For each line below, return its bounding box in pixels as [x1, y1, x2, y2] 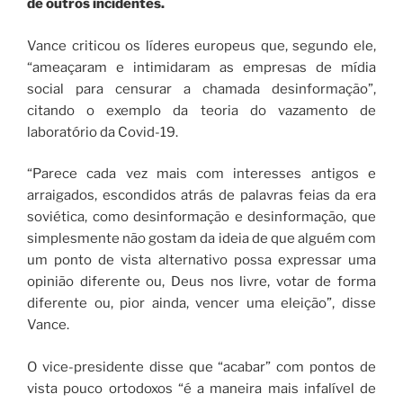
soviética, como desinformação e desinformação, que [27, 209, 376, 226]
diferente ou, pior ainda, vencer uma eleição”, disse [27, 295, 376, 312]
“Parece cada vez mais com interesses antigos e [27, 166, 376, 183]
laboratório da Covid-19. [27, 123, 178, 140]
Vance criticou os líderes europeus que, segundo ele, [27, 37, 376, 54]
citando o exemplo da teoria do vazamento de [27, 102, 376, 119]
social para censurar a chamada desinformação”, [27, 80, 376, 97]
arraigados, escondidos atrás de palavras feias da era [27, 187, 376, 204]
